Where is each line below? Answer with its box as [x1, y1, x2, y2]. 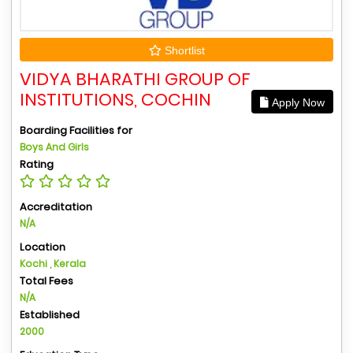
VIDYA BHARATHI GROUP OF [20, 66, 251, 91]
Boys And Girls [20, 139, 89, 154]
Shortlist [161, 43, 205, 57]
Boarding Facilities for [20, 122, 132, 138]
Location [20, 239, 65, 255]
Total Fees [20, 273, 73, 288]
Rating [20, 156, 54, 172]
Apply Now [269, 95, 325, 109]
